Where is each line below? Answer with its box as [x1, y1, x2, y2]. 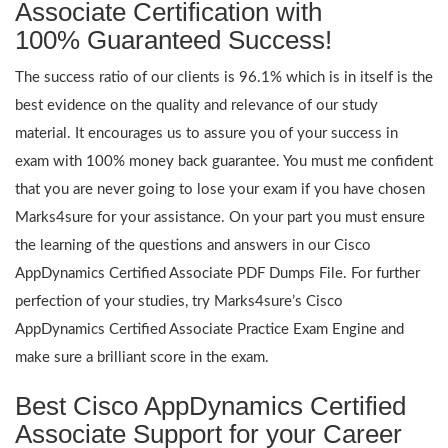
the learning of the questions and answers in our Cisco [15, 237, 371, 253]
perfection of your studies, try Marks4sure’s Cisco [15, 293, 343, 309]
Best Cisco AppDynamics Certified [15, 390, 406, 421]
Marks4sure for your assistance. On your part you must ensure [15, 209, 425, 225]
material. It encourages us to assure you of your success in [15, 125, 398, 141]
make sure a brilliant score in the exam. [15, 349, 269, 365]
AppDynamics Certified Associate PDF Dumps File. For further [15, 265, 420, 281]
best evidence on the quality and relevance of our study [15, 97, 378, 113]
